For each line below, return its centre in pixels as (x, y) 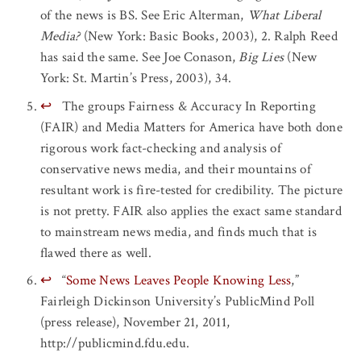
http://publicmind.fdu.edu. (115, 344)
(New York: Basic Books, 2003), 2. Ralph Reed (209, 37)
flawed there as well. (96, 253)
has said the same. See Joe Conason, (140, 58)
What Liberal (284, 16)
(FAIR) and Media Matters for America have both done (191, 127)
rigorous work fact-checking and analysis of (161, 148)
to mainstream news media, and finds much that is (179, 232)
